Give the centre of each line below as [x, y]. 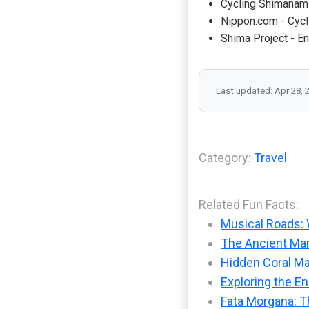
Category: [226, 158]
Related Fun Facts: [249, 205]
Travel [270, 158]
